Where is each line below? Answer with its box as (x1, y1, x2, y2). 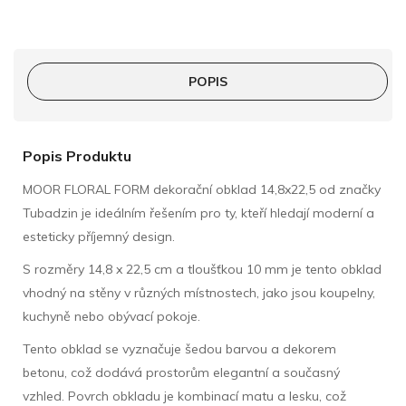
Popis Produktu (23, 146, 131, 165)
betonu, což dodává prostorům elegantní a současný (23, 363, 340, 381)
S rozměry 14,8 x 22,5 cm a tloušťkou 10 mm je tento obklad (23, 260, 382, 277)
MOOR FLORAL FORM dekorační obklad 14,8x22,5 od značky (23, 180, 381, 198)
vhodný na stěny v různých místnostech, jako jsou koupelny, (23, 284, 375, 301)
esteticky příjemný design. (23, 227, 175, 245)
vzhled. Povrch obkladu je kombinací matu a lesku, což (23, 387, 346, 404)
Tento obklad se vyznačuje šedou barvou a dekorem (23, 340, 336, 357)
